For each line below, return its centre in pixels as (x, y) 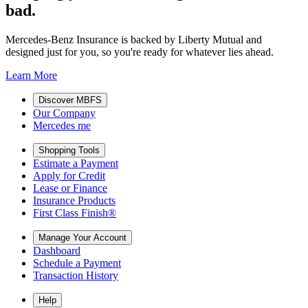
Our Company (64, 113)
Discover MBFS (70, 100)
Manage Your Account (82, 238)
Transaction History (76, 276)
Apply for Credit (69, 176)
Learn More (31, 76)
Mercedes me (62, 126)
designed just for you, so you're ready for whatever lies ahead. (140, 52)
